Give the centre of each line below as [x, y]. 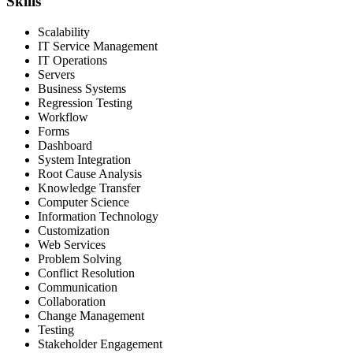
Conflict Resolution [86, 273]
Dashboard [65, 145]
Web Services [72, 244]
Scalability [64, 32]
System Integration [84, 159]
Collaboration [72, 301]
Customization [74, 230]
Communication [78, 287]
